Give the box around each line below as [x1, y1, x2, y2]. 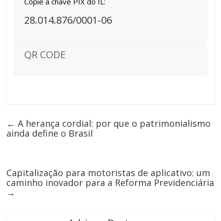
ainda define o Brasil [6, 127, 93, 139]
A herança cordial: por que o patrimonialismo [15, 117, 211, 129]
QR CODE [24, 48, 66, 61]
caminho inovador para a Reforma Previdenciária [6, 176, 215, 188]
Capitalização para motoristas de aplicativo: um [6, 166, 211, 179]
